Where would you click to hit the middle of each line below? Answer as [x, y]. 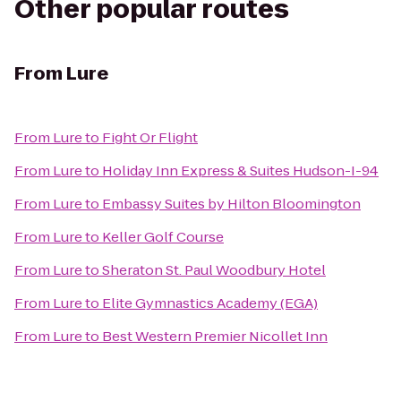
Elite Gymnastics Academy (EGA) [210, 303]
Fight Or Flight [150, 137]
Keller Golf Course [163, 237]
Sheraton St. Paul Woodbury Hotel [214, 270]
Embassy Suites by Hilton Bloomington [231, 204]
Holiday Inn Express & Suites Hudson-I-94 [240, 171]
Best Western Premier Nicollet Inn [215, 336]
